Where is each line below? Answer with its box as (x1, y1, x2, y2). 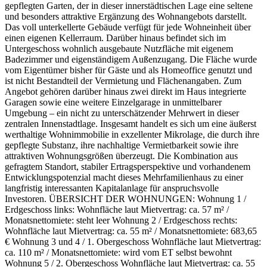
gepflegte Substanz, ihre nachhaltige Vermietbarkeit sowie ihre (5, 139, 238, 150)
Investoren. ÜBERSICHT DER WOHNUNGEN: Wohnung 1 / (5, 193, 246, 204)
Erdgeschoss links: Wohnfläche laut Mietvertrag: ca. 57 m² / (5, 204, 229, 215)
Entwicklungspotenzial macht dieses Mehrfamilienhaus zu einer (5, 172, 243, 182)
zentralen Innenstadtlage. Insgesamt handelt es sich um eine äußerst (5, 118, 256, 129)
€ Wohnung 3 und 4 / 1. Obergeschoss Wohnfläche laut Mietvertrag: (5, 236, 261, 247)
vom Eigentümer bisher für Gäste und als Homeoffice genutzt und (5, 64, 252, 75)
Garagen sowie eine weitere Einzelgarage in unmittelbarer (5, 97, 222, 107)
